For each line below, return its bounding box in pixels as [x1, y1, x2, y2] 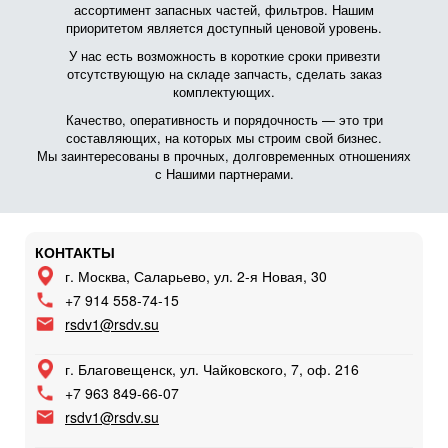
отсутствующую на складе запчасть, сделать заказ [66, 64, 382, 83]
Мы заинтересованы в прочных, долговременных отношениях [37, 146, 411, 165]
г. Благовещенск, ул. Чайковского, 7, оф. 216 [65, 359, 359, 379]
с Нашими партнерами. [154, 164, 294, 183]
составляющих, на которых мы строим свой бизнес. [66, 128, 382, 147]
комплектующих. [173, 82, 275, 101]
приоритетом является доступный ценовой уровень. [66, 18, 382, 37]
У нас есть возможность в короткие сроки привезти [68, 46, 380, 65]
